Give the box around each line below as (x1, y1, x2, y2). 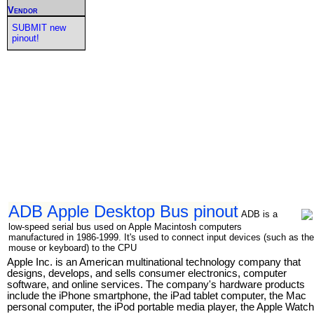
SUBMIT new (11, 22, 66, 33)
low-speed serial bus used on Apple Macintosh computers (8, 221, 242, 232)
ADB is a (241, 208, 278, 219)
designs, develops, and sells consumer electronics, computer (7, 267, 287, 279)
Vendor (8, 4, 38, 15)
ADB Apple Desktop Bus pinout (8, 201, 238, 221)
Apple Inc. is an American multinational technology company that (7, 256, 301, 268)
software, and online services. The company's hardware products (7, 278, 305, 290)
